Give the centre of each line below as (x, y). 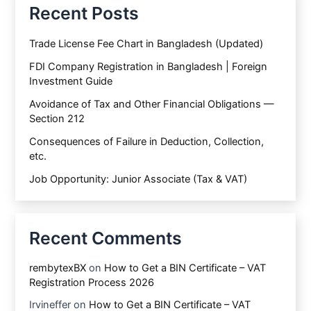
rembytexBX (58, 268)
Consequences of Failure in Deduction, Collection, (147, 141)
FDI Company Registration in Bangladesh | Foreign (149, 66)
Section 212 (57, 118)
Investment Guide (71, 81)
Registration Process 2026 (92, 283)
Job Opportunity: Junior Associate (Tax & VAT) (138, 179)
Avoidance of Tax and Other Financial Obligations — (152, 104)
